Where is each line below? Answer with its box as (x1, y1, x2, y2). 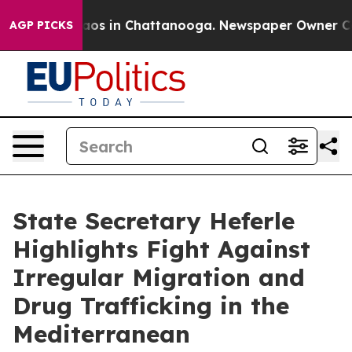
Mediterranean (13, 319, 190, 349)
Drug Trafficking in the (13, 291, 289, 321)
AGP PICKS (9, 18, 73, 32)
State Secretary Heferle (13, 206, 295, 236)
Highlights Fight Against (13, 234, 310, 264)
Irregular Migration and (13, 262, 305, 292)
